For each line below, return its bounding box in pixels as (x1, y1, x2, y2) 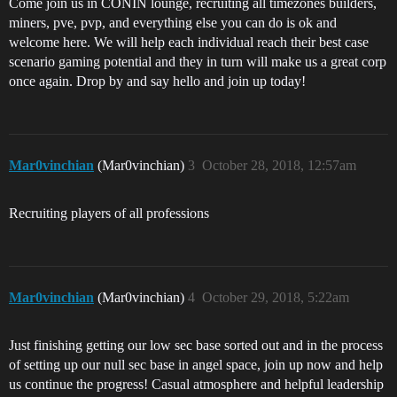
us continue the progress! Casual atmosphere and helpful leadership (9, 377, 384, 393)
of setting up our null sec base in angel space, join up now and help (9, 357, 383, 373)
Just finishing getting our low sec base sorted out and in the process (9, 338, 383, 354)
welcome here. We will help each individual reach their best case (9, 35, 369, 51)
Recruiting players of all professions (9, 206, 209, 222)
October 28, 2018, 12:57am (202, 158, 356, 174)
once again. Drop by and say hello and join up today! (9, 74, 306, 90)
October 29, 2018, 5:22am (202, 290, 349, 306)
